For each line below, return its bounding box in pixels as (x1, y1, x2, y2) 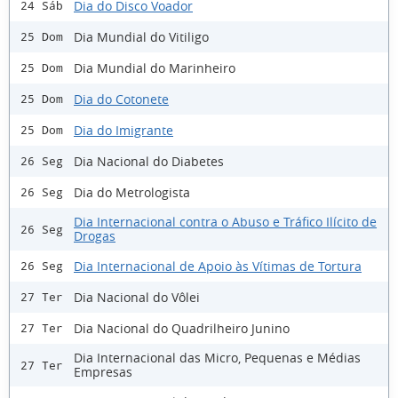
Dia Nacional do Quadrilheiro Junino (74, 319, 290, 337)
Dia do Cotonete (74, 90, 169, 107)
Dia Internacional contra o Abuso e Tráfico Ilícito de (74, 213, 377, 231)
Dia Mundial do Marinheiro (74, 59, 235, 76)
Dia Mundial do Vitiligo (74, 28, 209, 45)
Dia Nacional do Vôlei (74, 288, 200, 306)
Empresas (74, 363, 132, 381)
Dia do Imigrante (74, 121, 173, 139)
